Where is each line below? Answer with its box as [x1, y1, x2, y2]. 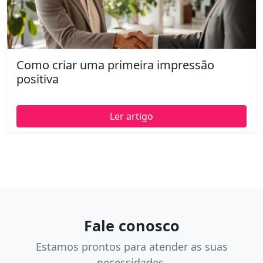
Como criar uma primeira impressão [16, 56, 214, 73]
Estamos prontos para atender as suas [35, 239, 228, 254]
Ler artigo [110, 109, 153, 123]
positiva [16, 70, 59, 87]
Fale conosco [83, 215, 180, 235]
